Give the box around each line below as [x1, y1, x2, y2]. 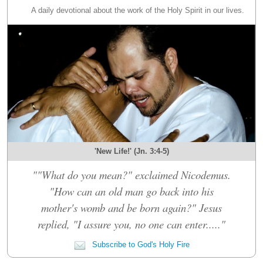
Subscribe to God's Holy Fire [89, 240, 190, 249]
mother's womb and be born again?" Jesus [41, 200, 222, 215]
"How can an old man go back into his [49, 183, 214, 198]
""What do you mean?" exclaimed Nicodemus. [32, 167, 231, 182]
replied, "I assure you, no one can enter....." [38, 216, 225, 231]
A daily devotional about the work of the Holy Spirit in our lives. [31, 5, 244, 15]
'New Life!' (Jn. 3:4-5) [94, 146, 169, 156]
